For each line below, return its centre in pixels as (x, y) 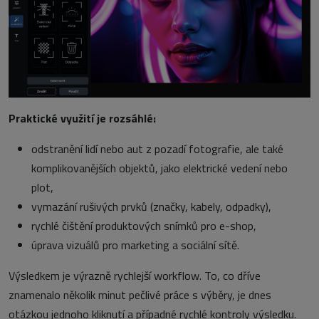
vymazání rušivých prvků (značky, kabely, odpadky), (151, 207)
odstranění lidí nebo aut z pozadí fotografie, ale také (157, 149)
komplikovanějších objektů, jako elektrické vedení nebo (159, 168)
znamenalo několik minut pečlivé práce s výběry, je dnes (140, 295)
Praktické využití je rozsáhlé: (82, 119)
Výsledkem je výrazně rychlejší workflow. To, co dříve (135, 276)
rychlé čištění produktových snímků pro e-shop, (144, 226)
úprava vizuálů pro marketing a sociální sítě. (135, 245)
